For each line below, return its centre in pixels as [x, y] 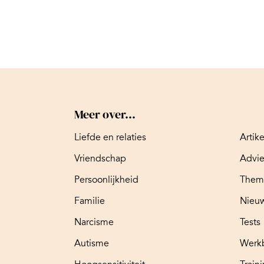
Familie [90, 201]
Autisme [92, 243]
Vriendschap [100, 158]
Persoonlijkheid [106, 179]
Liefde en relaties [110, 137]
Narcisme [94, 222]
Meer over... [105, 114]
